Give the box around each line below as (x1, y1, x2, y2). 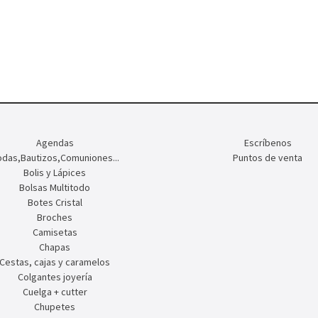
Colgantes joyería (17, 270, 92, 284)
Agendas (35, 136, 74, 150)
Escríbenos (243, 136, 292, 150)
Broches (37, 211, 72, 224)
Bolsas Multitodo (19, 181, 90, 194)
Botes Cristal (27, 196, 82, 209)
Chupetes (34, 300, 75, 314)
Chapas (39, 241, 70, 254)
